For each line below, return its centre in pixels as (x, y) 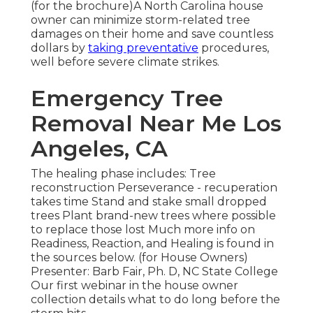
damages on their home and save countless (152, 34)
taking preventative (143, 48)
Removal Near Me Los (156, 124)
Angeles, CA (99, 149)
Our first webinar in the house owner (134, 286)
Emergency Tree (127, 99)
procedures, (234, 48)
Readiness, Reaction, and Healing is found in (152, 244)
